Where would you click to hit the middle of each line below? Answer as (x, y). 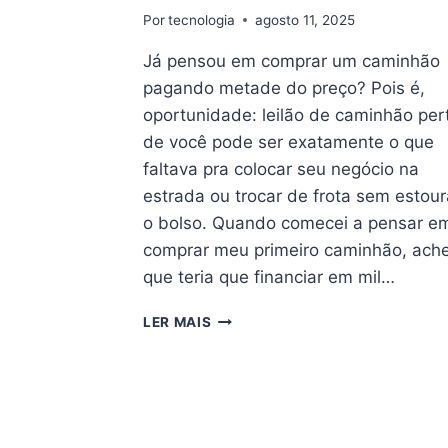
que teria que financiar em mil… (269, 276)
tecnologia (202, 19)
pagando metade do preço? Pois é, (284, 87)
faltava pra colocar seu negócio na (281, 168)
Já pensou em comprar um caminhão (292, 60)
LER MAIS (177, 321)
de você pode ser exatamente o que (289, 141)
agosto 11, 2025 (305, 19)
